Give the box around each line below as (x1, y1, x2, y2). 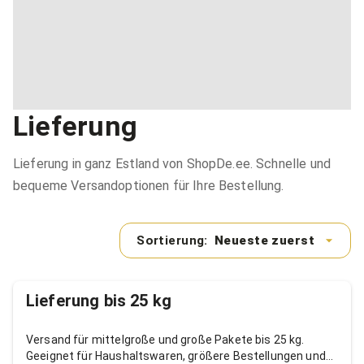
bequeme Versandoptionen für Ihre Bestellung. (13, 178, 284, 194)
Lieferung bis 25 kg (26, 291, 171, 311)
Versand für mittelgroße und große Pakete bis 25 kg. (26, 333, 305, 347)
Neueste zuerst (214, 233, 314, 249)
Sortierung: (136, 233, 208, 249)
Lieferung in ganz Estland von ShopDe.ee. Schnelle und (13, 156, 331, 172)
